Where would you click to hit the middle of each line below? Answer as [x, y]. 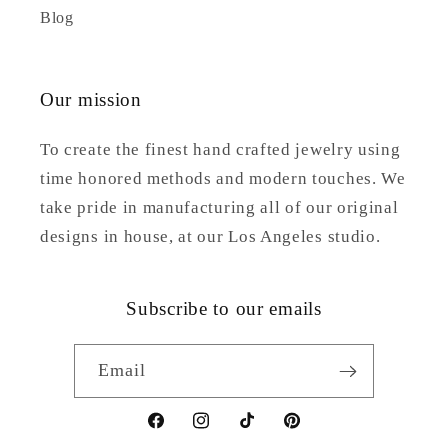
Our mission [91, 100]
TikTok [260, 433]
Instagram [224, 433]
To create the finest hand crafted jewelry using [220, 150]
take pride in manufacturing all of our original [219, 208]
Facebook [179, 433]
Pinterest [311, 433]
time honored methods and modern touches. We [223, 179]
